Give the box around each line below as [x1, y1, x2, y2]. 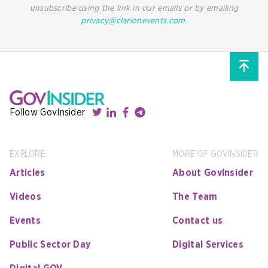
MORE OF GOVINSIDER [172, 150, 258, 159]
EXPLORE [10, 150, 45, 159]
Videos [10, 191, 41, 202]
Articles [10, 167, 45, 178]
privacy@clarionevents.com [81, 16, 185, 25]
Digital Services [172, 239, 244, 249]
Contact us [172, 215, 223, 226]
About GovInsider [172, 167, 254, 178]
